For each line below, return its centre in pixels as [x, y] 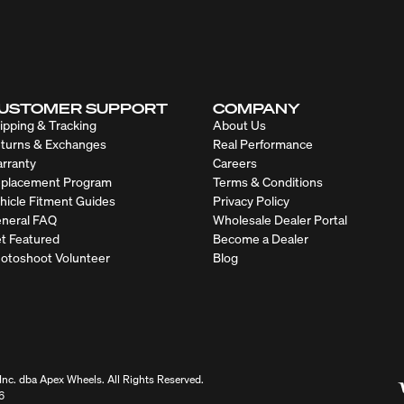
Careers [235, 162]
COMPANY [257, 108]
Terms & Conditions [268, 181]
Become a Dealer [261, 238]
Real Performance [263, 143]
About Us [239, 124]
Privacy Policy [251, 200]
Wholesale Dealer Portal [280, 219]
